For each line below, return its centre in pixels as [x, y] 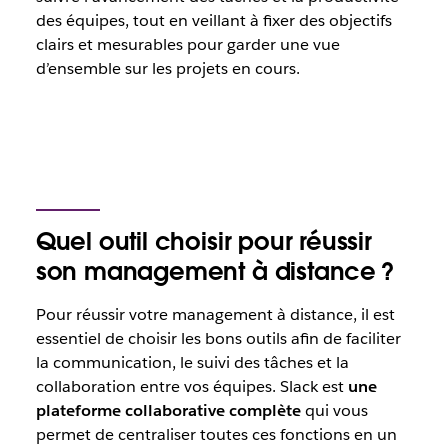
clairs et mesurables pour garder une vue [187, 44]
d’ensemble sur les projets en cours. [167, 68]
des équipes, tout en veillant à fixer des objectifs [213, 20]
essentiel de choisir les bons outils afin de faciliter [218, 338]
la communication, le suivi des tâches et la [192, 362]
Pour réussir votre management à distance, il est [215, 314]
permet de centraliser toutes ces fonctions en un [216, 434]
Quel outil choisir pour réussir [203, 241]
